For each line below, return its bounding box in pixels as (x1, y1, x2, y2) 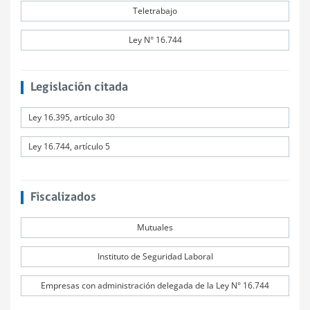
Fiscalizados (30, 191, 96, 204)
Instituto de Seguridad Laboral (97, 250, 213, 262)
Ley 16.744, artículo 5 (28, 140, 110, 152)
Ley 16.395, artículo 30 (28, 111, 115, 123)
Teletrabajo (133, 5, 177, 17)
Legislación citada (30, 81, 128, 94)
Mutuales (137, 221, 173, 233)
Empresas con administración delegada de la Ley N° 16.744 (41, 280, 269, 291)
